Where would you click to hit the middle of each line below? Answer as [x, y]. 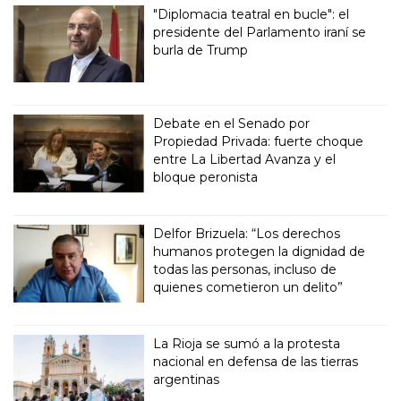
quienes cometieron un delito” [248, 288]
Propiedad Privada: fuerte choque [259, 142]
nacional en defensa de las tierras [256, 362]
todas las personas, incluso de [245, 270]
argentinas [187, 380]
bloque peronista [206, 178]
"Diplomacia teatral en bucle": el [252, 14]
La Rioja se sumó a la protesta [247, 344]
